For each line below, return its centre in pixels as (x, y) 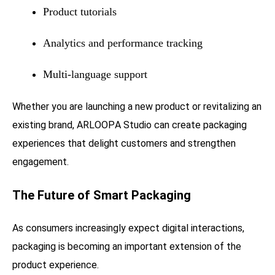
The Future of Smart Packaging (102, 195)
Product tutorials (80, 11)
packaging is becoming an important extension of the (127, 246)
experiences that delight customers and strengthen (124, 143)
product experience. (56, 265)
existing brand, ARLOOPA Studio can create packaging (130, 125)
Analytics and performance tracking (123, 43)
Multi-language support (95, 74)
